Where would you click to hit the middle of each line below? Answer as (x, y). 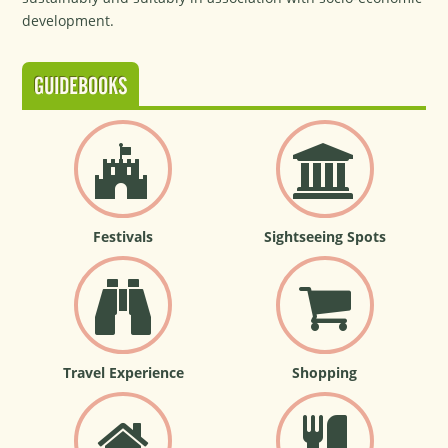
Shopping (325, 372)
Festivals (123, 236)
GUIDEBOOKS (81, 87)
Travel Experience (123, 372)
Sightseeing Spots (324, 236)
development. (68, 20)
